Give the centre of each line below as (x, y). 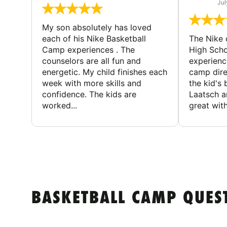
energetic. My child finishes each (105, 72)
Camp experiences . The (88, 49)
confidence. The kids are (89, 94)
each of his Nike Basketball (94, 38)
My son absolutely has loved (97, 27)
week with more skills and (92, 83)
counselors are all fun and (91, 61)
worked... (60, 105)
